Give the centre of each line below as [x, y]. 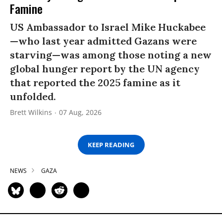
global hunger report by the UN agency [105, 69]
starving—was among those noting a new [111, 55]
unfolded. [33, 97]
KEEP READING [111, 144]
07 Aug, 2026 [80, 112]
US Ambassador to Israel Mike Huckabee [108, 27]
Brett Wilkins [31, 112]
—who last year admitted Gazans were [103, 41]
